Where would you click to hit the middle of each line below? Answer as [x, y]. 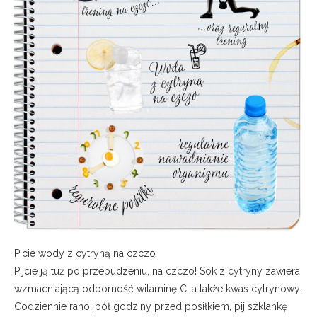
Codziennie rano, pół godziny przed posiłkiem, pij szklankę [151, 307]
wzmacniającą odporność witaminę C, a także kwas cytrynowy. [158, 289]
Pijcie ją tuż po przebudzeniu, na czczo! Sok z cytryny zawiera [157, 271]
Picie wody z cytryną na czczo [85, 254]
